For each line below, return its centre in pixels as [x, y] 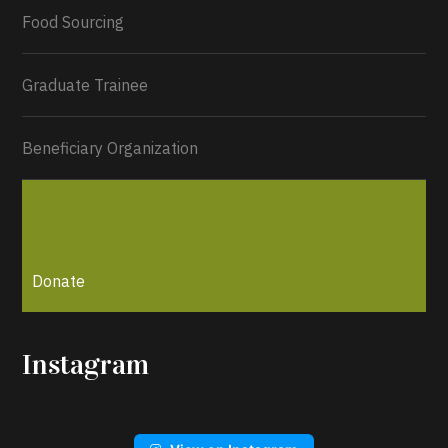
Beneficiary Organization [110, 148]
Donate [59, 281]
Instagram [86, 365]
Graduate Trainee [85, 85]
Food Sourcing [73, 22]
